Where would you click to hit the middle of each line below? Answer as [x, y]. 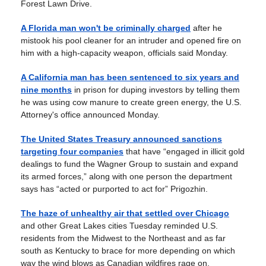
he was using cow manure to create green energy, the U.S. [131, 102]
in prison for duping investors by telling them [156, 90]
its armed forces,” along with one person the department [126, 176]
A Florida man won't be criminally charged [106, 28]
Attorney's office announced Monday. [90, 115]
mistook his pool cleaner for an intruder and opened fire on [131, 40]
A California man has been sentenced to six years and [130, 77]
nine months [46, 90]
